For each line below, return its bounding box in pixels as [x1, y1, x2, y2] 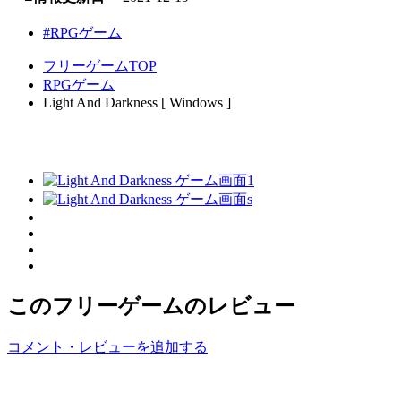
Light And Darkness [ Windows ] [43, 95, 231, 111]
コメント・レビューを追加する [7, 338, 208, 354]
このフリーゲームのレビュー [7, 294, 295, 318]
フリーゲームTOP [43, 58, 157, 74]
